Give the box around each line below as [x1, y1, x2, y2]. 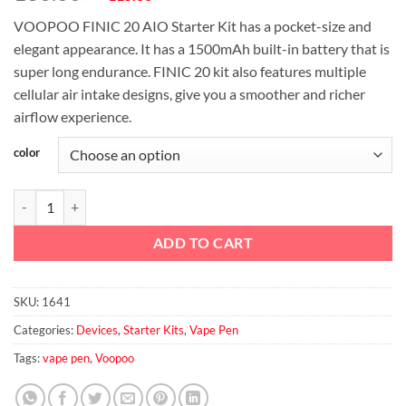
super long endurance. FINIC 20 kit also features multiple [14, 62, 366, 80]
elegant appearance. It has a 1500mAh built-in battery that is [14, 39, 390, 57]
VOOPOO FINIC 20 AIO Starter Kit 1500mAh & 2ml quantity [13, 190, 355, 207]
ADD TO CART [152, 234, 254, 251]
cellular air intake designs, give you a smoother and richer [14, 84, 365, 102]
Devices [76, 322, 118, 337]
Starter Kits [123, 322, 184, 337]
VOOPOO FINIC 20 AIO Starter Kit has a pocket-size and [14, 16, 372, 34]
